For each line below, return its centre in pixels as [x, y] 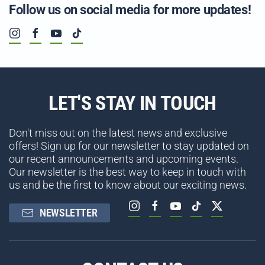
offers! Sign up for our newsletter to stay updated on [129, 146]
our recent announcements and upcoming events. [124, 159]
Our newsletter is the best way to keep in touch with [127, 172]
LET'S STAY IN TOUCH [132, 103]
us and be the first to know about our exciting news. [128, 185]
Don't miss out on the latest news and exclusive [118, 133]
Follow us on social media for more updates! [130, 10]
